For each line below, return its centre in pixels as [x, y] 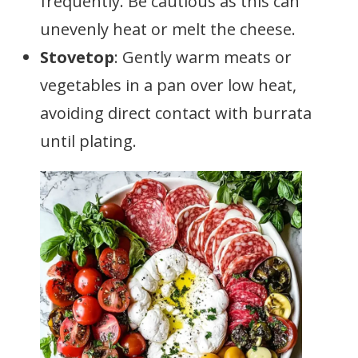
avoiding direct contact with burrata [176, 113]
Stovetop [77, 57]
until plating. [88, 141]
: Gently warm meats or [203, 57]
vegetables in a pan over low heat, [168, 85]
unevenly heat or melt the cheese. [168, 29]
